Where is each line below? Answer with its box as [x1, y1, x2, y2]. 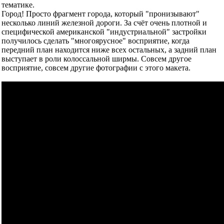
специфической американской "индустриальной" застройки [1, 27, 206, 36]
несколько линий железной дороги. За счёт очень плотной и [1, 18, 207, 27]
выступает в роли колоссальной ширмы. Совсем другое [1, 54, 191, 63]
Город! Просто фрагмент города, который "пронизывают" [1, 9, 199, 18]
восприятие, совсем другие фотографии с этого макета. [1, 63, 190, 72]
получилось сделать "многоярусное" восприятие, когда [1, 36, 189, 45]
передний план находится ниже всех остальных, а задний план [1, 45, 216, 54]
